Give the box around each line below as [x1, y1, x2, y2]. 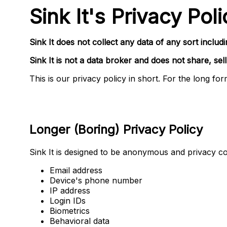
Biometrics [50, 205, 90, 216]
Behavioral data [50, 215, 109, 226]
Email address [50, 165, 102, 175]
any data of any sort [120, 37, 198, 47]
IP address [50, 185, 90, 196]
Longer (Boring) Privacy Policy [29, 122, 203, 137]
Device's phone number [50, 175, 142, 185]
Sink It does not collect [29, 37, 120, 47]
